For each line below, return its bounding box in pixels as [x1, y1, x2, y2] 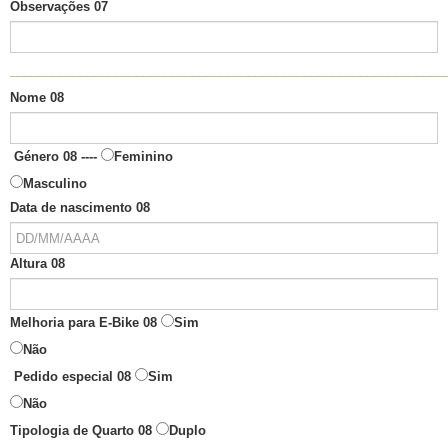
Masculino [23, 176, 87, 192]
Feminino [114, 149, 173, 165]
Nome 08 [10, 90, 64, 106]
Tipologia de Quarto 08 [10, 423, 152, 439]
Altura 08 [10, 256, 65, 272]
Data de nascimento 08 [10, 200, 150, 216]
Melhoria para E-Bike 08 [10, 315, 157, 331]
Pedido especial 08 [14, 369, 131, 385]
